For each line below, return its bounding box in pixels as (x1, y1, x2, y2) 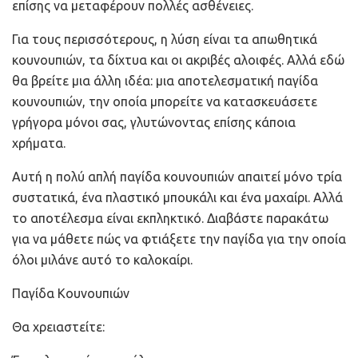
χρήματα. (12, 135, 66, 150)
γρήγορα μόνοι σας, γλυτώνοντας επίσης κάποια (12, 114, 296, 129)
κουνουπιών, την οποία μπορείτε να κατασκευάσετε (12, 93, 317, 109)
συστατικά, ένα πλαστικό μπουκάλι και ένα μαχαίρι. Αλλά (12, 189, 343, 205)
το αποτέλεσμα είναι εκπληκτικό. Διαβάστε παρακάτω (12, 210, 328, 225)
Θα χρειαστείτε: (12, 319, 105, 334)
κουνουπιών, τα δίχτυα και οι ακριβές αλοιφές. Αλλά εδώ (12, 52, 344, 67)
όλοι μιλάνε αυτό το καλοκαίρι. (12, 252, 193, 267)
